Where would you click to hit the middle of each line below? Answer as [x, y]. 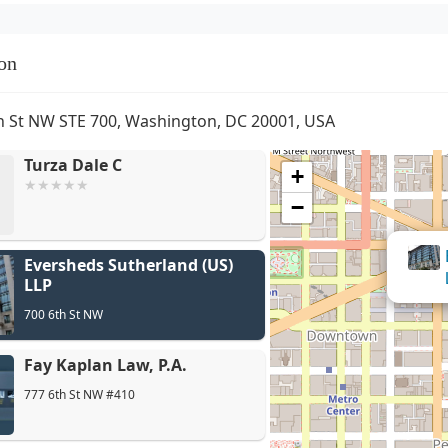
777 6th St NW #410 [79, 394]
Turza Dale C [73, 164]
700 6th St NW [63, 314]
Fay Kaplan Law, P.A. [105, 364]
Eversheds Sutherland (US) [128, 264]
